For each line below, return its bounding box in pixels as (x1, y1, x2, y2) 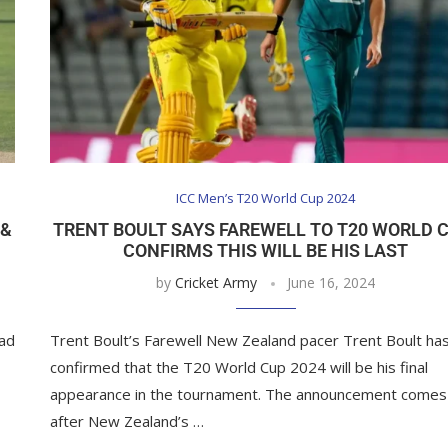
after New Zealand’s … (50, 411, 205, 432)
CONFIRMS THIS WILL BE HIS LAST (123, 240, 409, 262)
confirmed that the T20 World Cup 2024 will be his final (50, 357, 429, 378)
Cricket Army (175, 273, 258, 293)
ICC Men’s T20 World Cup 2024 (176, 189, 356, 208)
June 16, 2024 (287, 273, 376, 293)
